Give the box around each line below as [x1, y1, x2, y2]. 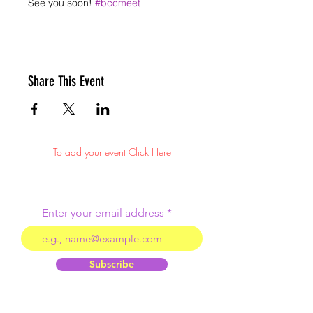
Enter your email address [42, 206, 164, 219]
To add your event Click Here [52, 145, 171, 159]
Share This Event [28, 73, 104, 89]
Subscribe [89, 258, 134, 270]
